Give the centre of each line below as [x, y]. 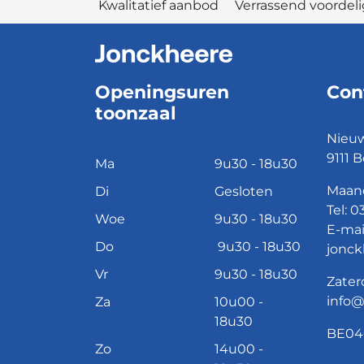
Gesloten [244, 192]
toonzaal [136, 114]
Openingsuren [162, 93]
